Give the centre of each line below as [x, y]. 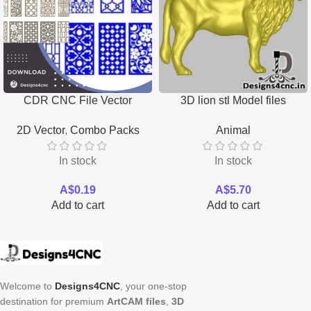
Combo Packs [104, 130]
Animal [233, 130]
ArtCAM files [136, 301]
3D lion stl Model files [233, 101]
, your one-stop [153, 286]
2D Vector [40, 130]
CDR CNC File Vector [78, 101]
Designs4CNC [87, 286]
